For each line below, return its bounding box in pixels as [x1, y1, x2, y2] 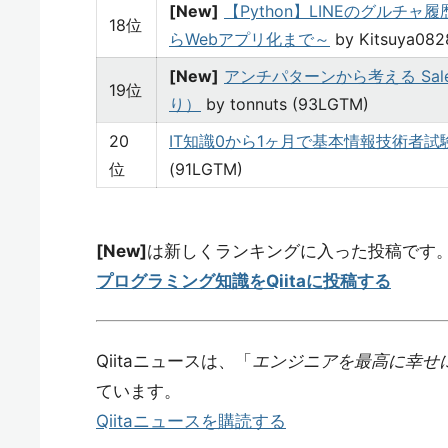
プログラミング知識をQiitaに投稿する [96, 271, 391, 291]
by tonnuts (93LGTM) [201, 94, 369, 114]
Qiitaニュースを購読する [96, 411, 286, 431]
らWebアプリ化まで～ [169, 29, 330, 49]
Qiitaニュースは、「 [96, 351, 252, 371]
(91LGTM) [169, 159, 243, 179]
